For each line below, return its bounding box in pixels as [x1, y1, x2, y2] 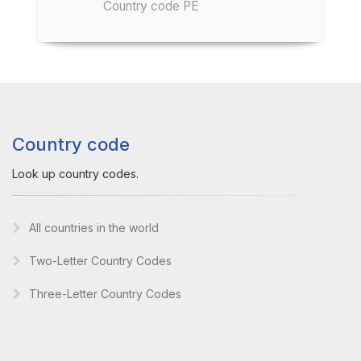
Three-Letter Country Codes [29, 287, 181, 301]
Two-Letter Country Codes [29, 254, 172, 268]
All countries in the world [29, 221, 159, 234]
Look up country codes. [12, 167, 139, 180]
